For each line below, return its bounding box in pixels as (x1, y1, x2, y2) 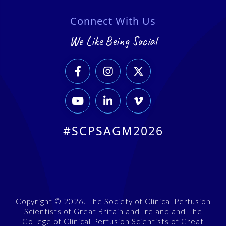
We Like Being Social (69, 33, 157, 50)
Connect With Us (70, 14, 156, 28)
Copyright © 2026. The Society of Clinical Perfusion (15, 197, 211, 206)
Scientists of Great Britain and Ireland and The (24, 207, 202, 216)
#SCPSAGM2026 (63, 123, 163, 139)
